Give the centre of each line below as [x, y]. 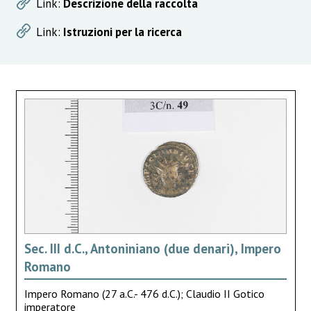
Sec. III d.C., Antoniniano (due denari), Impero [152, 248]
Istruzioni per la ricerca [122, 32]
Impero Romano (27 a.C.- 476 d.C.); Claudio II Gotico [144, 293]
